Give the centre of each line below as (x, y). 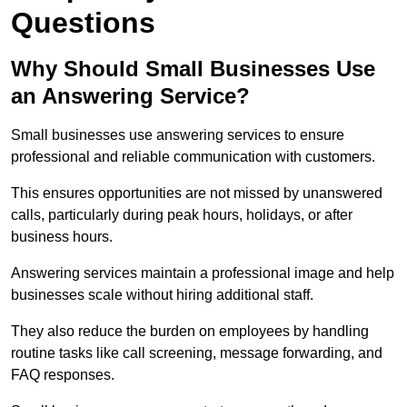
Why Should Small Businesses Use (193, 69)
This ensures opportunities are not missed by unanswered (197, 194)
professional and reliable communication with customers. (193, 157)
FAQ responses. (63, 375)
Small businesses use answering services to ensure (178, 135)
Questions (83, 23)
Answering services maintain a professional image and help (203, 273)
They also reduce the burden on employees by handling (190, 332)
